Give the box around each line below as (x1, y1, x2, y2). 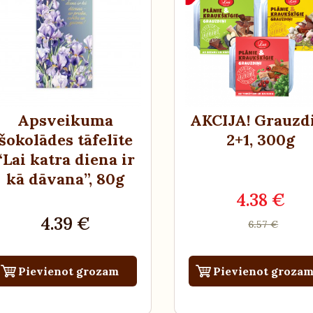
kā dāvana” (6, 168, 89, 189)
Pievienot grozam (18, 263, 119, 278)
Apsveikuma (17, 110, 114, 130)
